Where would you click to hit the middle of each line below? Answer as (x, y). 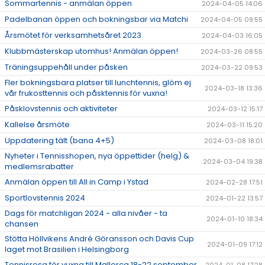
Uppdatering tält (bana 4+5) (59, 141)
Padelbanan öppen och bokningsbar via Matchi (96, 20)
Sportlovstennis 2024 (45, 198)
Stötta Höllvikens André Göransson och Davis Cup (99, 239)
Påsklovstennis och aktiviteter (61, 109)
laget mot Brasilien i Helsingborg (67, 250)
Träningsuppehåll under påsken (66, 67)
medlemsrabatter (39, 167)
